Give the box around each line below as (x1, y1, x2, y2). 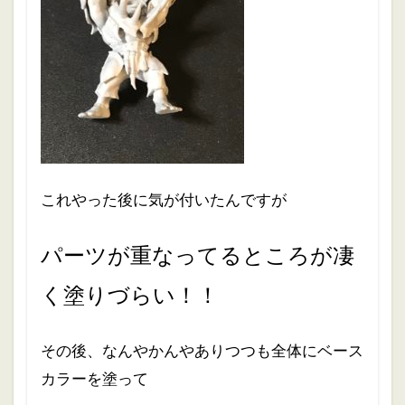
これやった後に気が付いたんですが (41, 190, 287, 210)
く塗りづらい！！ (41, 281, 219, 308)
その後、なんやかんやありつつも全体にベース (41, 341, 363, 361)
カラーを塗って (41, 369, 148, 389)
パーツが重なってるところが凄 (41, 241, 354, 268)
